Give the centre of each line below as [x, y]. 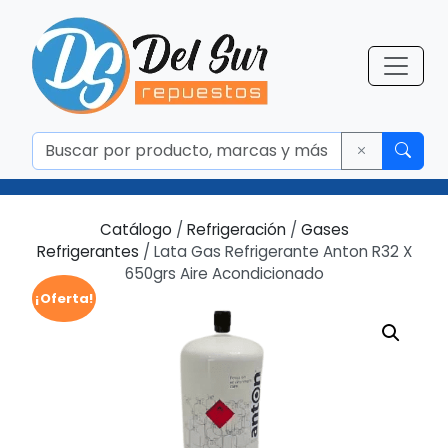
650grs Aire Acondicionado [224, 273]
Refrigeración [236, 229]
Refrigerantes [87, 251]
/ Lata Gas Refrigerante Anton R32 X [275, 251]
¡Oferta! [64, 298]
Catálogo [135, 229]
